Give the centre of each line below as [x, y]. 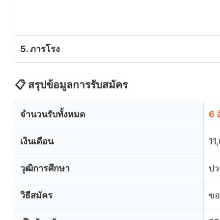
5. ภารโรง [40, 49]
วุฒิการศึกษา [45, 168]
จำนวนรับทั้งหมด [53, 114]
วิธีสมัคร [36, 195]
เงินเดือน [37, 141]
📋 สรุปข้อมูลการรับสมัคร [71, 84]
